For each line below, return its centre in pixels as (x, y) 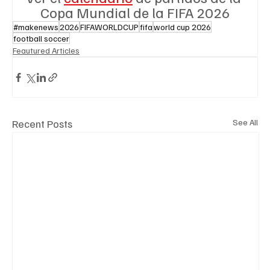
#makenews (36, 27)
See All (245, 122)
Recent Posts (42, 124)
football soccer (41, 39)
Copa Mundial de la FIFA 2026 (135, 12)
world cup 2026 (182, 27)
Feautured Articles (46, 51)
